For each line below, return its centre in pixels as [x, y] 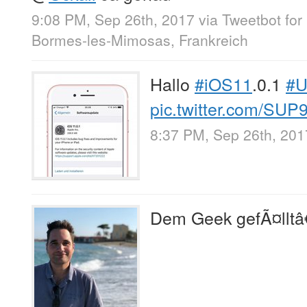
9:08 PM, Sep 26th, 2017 [113, 19]
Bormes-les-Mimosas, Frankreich [140, 39]
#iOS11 [223, 83]
